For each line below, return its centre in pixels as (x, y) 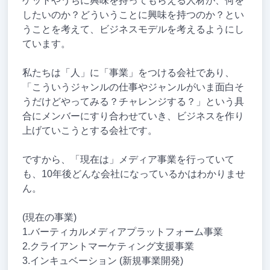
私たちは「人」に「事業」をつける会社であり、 (129, 73)
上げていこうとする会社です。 (90, 131)
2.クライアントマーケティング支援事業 (108, 246)
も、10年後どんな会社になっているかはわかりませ (134, 174)
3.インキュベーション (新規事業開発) (103, 261)
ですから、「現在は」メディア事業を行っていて (129, 160)
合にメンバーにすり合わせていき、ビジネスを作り (133, 116)
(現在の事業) (50, 218)
